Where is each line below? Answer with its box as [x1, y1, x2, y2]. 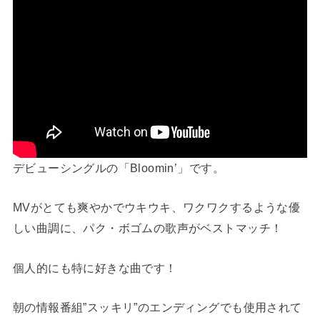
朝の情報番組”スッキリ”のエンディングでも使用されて [12, 301, 302, 314]
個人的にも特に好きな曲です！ [12, 261, 177, 274]
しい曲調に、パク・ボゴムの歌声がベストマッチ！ [12, 221, 283, 235]
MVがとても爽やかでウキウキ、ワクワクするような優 [12, 201, 301, 214]
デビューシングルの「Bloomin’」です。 [12, 161, 224, 175]
